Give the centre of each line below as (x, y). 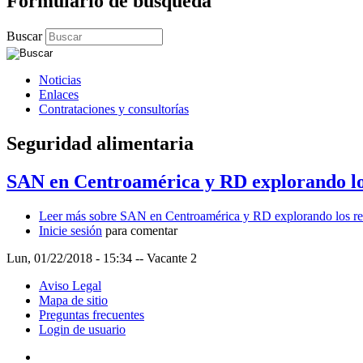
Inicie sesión (70, 230)
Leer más (62, 216)
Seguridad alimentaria (100, 143)
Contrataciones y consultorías (114, 109)
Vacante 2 (172, 258)
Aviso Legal (70, 285)
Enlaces (59, 94)
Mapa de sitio (73, 300)
